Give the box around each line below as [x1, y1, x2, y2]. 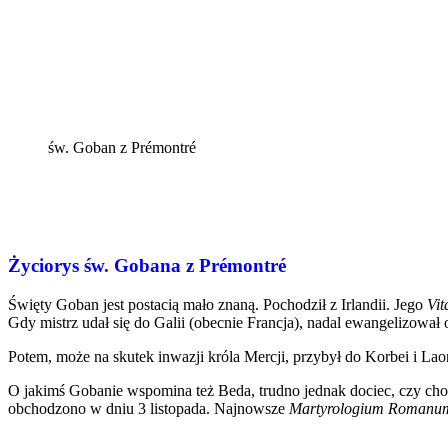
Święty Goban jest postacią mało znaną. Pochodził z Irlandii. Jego [8, 296, 427, 314]
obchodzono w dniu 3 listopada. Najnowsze [8, 400, 289, 418]
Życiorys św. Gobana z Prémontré [8, 255, 286, 277]
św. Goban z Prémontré [48, 138, 196, 156]
